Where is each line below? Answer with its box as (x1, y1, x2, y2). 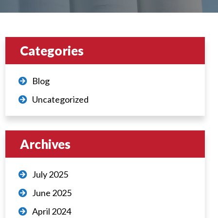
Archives (20, 136, 71, 152)
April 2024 (32, 206, 72, 217)
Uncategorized (32, 94, 89, 105)
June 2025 (32, 187, 72, 198)
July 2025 (32, 169, 69, 180)
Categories (20, 43, 84, 58)
